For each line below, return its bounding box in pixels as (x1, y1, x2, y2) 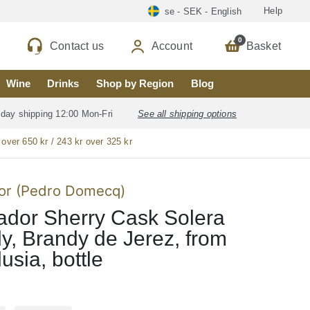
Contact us (50, 39, 104, 52)
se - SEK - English (164, 6, 242, 17)
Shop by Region (96, 77, 174, 90)
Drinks (47, 77, 80, 90)
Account (151, 39, 192, 52)
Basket (246, 39, 281, 52)
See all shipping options (138, 108, 237, 119)
